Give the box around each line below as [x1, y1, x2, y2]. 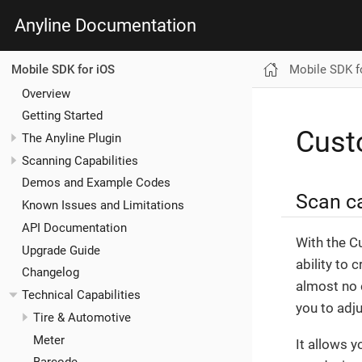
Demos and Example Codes [22, 175, 170, 191]
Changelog [22, 265, 79, 280]
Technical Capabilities [22, 288, 141, 303]
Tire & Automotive [32, 309, 131, 325]
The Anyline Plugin [22, 130, 121, 145]
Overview [22, 86, 70, 101]
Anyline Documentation [15, 15, 196, 36]
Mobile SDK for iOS [11, 61, 115, 77]
